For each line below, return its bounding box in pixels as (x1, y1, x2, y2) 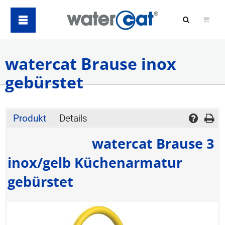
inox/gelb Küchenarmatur (7, 153, 182, 172)
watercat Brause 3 (92, 134, 214, 153)
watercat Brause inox (5, 53, 176, 74)
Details (59, 112, 87, 124)
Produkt (13, 112, 49, 124)
